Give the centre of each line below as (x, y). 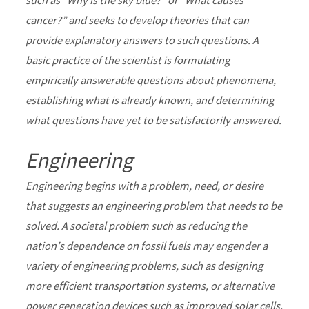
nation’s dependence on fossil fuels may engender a (147, 246)
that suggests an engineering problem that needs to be (154, 206)
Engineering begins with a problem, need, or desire (144, 186)
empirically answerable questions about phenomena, (151, 80)
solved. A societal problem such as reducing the (136, 226)
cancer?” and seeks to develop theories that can (137, 20)
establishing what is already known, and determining (150, 100)
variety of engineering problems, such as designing (144, 266)
